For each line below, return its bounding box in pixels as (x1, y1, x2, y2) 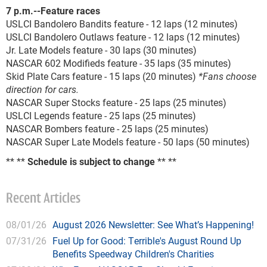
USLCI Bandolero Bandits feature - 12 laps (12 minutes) (6, 17, 238, 30)
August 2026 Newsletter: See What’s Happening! (52, 218, 254, 231)
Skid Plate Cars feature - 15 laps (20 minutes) (6, 70, 198, 82)
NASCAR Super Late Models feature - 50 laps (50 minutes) (6, 135, 250, 148)
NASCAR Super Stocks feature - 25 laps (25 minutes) (6, 96, 226, 108)
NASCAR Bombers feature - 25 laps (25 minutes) (6, 122, 209, 135)
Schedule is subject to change (27, 155, 155, 167)
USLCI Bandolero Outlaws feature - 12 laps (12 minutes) (6, 30, 240, 43)
